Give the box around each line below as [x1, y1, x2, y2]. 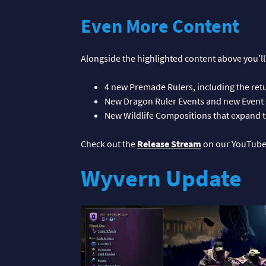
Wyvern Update [81, 163, 242, 193]
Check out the [81, 137, 137, 150]
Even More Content [81, 14, 243, 38]
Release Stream [137, 137, 201, 150]
